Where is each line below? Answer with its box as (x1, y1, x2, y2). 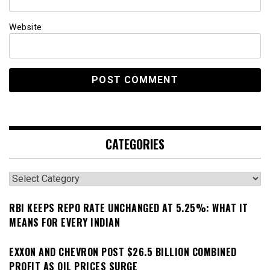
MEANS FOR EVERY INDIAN (9, 215, 120, 230)
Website (9, 22, 42, 32)
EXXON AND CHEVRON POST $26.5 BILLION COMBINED (9, 244, 237, 259)
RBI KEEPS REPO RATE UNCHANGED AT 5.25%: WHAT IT (9, 201, 248, 216)
